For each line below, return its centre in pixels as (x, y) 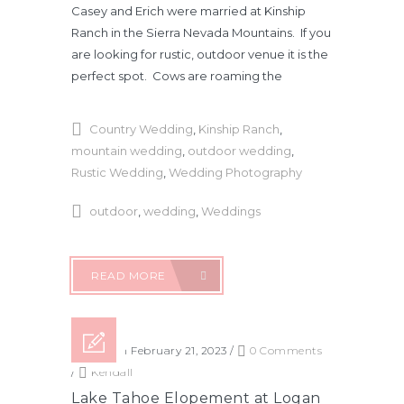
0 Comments (284, 350)
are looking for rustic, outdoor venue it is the (200, 54)
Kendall (112, 372)
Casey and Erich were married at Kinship (188, 11)
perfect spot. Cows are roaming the (177, 76)
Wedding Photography (235, 172)
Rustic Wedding (117, 172)
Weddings (231, 211)
